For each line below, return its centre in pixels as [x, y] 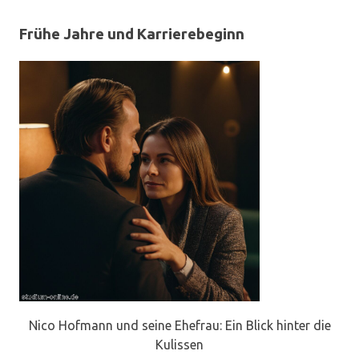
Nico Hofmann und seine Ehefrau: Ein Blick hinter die [179, 326]
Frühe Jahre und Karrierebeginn [132, 34]
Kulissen [179, 345]
